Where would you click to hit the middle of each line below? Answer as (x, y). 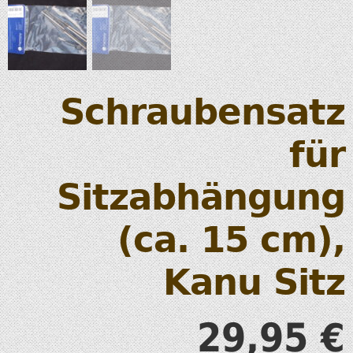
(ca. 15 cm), (231, 240)
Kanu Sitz (254, 283)
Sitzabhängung (201, 198)
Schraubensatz (203, 113)
